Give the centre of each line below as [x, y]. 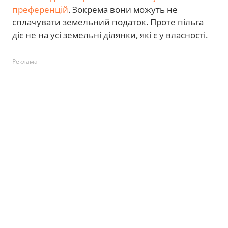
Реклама [25, 61]
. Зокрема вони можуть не [123, 9]
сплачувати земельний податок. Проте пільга [108, 22]
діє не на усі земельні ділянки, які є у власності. [110, 35]
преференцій [40, 9]
